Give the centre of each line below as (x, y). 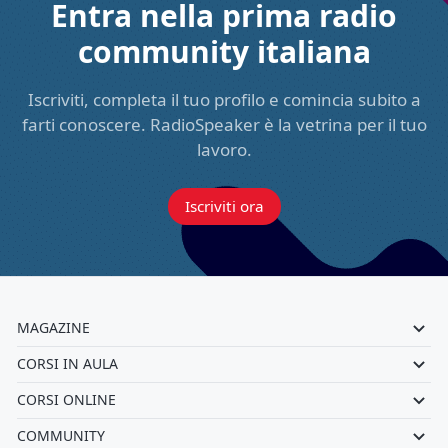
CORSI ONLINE (66, 399)
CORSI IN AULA (67, 363)
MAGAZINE (53, 327)
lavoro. (224, 149)
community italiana (224, 51)
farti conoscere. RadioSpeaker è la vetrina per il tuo (224, 124)
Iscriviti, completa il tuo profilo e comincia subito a (224, 99)
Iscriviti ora (224, 206)
